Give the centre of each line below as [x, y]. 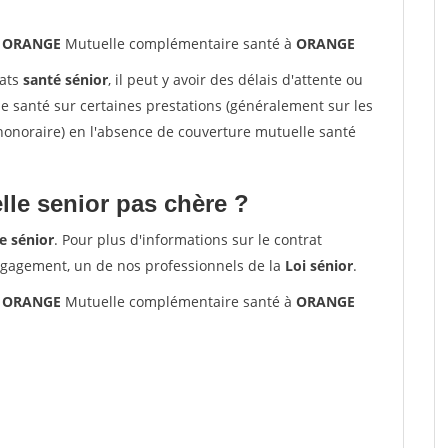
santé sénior [65, 79]
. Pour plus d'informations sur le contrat [188, 239]
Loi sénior [319, 265]
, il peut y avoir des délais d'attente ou [235, 79]
